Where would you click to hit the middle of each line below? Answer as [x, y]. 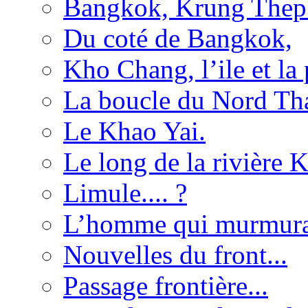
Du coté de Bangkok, [178, 38]
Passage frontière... [166, 285]
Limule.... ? [125, 192]
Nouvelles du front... [175, 254]
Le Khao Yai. [134, 131]
